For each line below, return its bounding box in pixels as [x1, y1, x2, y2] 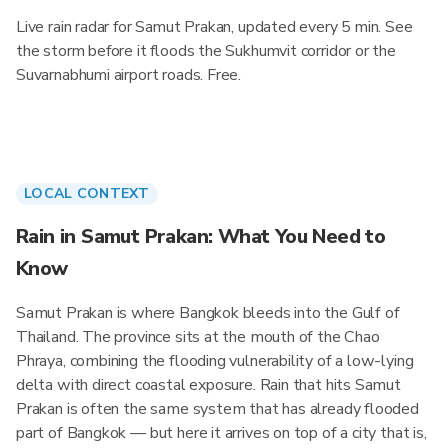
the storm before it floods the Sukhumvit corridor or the [16, 40, 396, 62]
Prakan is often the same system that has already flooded [16, 398, 419, 420]
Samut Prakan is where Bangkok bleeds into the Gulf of [16, 302, 400, 324]
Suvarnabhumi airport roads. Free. [16, 64, 242, 86]
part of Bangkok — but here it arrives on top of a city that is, [16, 422, 427, 444]
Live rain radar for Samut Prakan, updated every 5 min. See [16, 16, 413, 38]
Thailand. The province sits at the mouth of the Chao [16, 326, 380, 348]
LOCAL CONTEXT [24, 184, 150, 203]
